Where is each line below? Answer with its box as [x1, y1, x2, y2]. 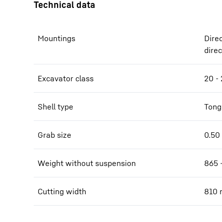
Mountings [38, 33, 75, 43]
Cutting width [38, 186, 86, 196]
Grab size [38, 130, 71, 140]
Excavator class [38, 73, 94, 83]
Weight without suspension [38, 158, 136, 168]
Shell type [38, 102, 73, 111]
